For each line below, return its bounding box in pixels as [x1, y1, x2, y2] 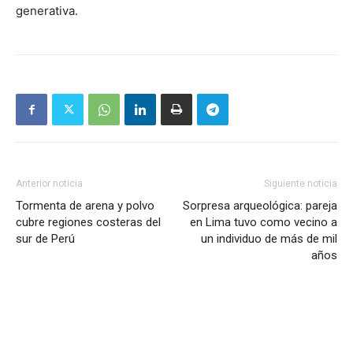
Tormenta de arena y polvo [16, 199, 154, 214]
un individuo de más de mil [201, 232, 337, 247]
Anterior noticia [16, 178, 83, 190]
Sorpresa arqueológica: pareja [183, 199, 337, 214]
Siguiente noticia [264, 178, 337, 190]
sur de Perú [16, 232, 75, 247]
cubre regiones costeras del [16, 215, 161, 230]
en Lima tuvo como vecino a [190, 215, 337, 230]
